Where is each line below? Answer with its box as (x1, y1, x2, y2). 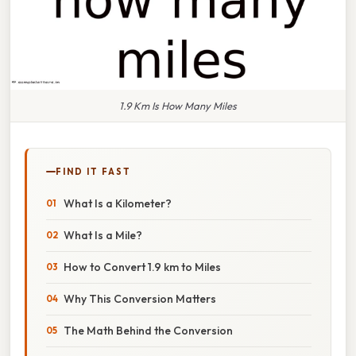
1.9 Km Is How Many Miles (119, 99, 237, 112)
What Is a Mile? (64, 227, 142, 242)
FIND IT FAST (56, 165, 131, 177)
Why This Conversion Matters (64, 291, 216, 306)
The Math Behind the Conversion (64, 323, 233, 338)
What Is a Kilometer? (64, 195, 172, 211)
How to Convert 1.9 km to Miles (64, 259, 221, 274)
